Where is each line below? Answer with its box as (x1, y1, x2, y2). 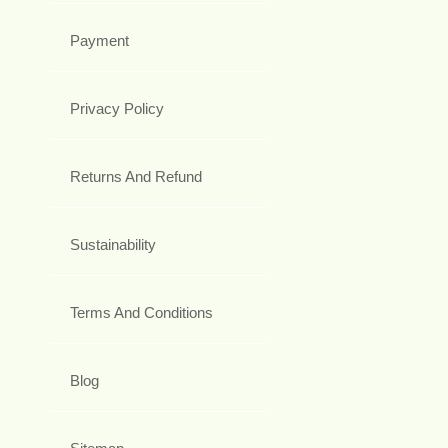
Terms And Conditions (70, 304, 213, 322)
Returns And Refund (70, 168, 202, 186)
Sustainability (70, 236, 156, 254)
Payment (70, 32, 129, 50)
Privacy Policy (70, 100, 164, 118)
